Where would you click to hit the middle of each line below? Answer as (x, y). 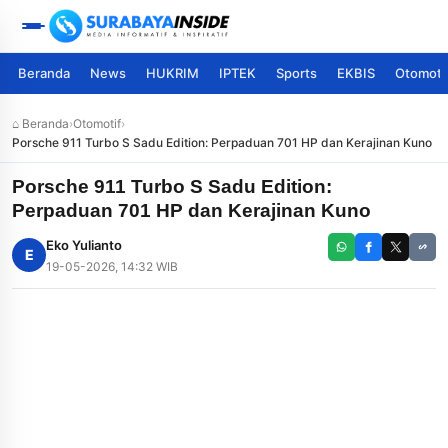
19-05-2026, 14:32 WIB (112, 266)
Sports (296, 73)
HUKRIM (172, 73)
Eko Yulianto (84, 245)
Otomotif (97, 123)
